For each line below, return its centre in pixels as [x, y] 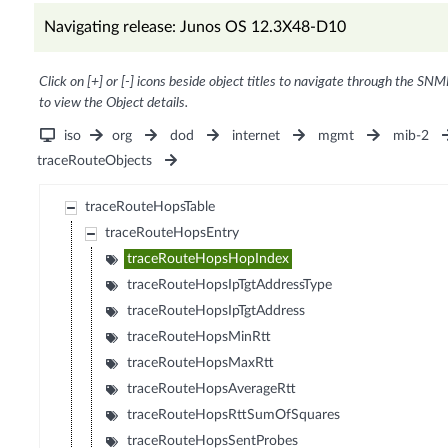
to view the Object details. [113, 103]
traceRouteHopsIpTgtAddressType [230, 285]
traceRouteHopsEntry [172, 233]
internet [256, 136]
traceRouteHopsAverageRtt [212, 389]
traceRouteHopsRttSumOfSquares [234, 415]
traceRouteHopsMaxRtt [201, 363]
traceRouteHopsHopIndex [208, 259]
